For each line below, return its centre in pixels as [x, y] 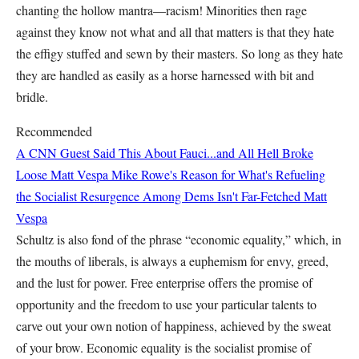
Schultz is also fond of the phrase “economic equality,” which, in [179, 239]
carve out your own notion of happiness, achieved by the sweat [173, 326]
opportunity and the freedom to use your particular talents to [166, 304]
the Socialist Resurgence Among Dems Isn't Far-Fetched [160, 196]
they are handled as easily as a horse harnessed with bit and [165, 75]
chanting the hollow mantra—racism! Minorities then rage [161, 10]
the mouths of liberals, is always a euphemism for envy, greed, [172, 261]
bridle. [32, 97]
